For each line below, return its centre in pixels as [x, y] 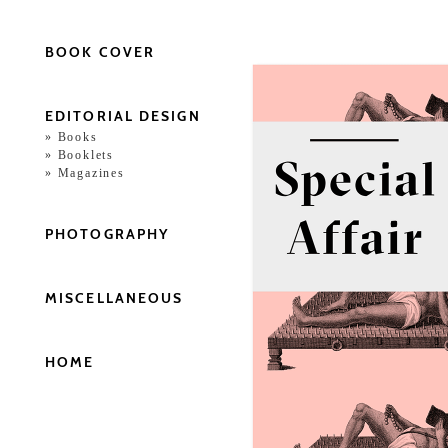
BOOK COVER [100, 52]
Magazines [91, 173]
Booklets [86, 155]
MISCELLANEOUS [114, 298]
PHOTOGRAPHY [107, 234]
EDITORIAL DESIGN [123, 116]
